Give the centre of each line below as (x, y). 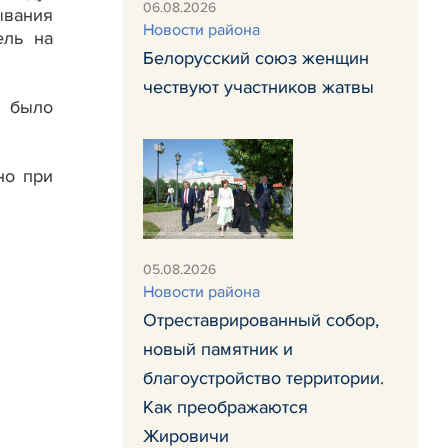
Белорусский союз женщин (256, 58)
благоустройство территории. (263, 378)
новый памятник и (218, 349)
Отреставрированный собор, (261, 320)
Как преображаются (225, 407)
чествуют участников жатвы (258, 87)
